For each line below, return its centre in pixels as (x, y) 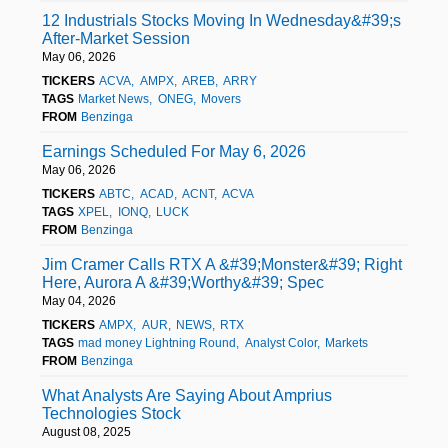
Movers (220, 98)
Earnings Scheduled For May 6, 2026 (174, 151)
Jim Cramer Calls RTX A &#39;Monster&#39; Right (222, 264)
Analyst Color (280, 342)
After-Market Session (116, 38)
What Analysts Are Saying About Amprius (187, 395)
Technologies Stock (111, 413)
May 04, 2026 (79, 300)
